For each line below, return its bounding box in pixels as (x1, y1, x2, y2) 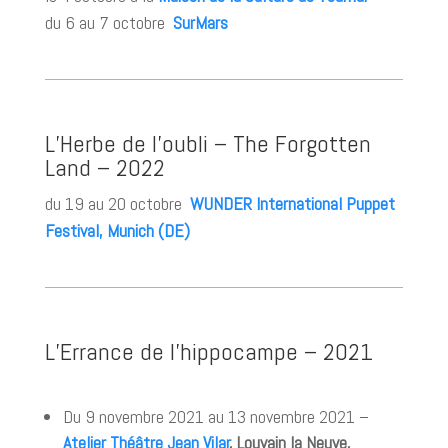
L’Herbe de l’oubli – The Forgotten (44, 128, 371, 159)
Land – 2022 (44, 152, 165, 183)
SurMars (172, 11, 228, 34)
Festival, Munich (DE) (44, 219, 190, 242)
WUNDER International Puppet (189, 192, 395, 215)
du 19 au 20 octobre (44, 192, 190, 215)
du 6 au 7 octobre (44, 11, 173, 34)
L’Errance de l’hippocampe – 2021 (44, 336, 373, 367)
